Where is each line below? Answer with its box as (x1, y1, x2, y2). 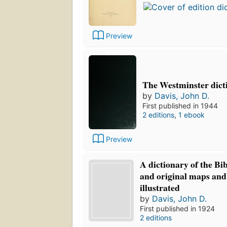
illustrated (140, 180, 180, 194)
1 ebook (178, 110, 205, 120)
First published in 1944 (142, 101, 218, 110)
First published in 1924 (140, 204, 215, 213)
